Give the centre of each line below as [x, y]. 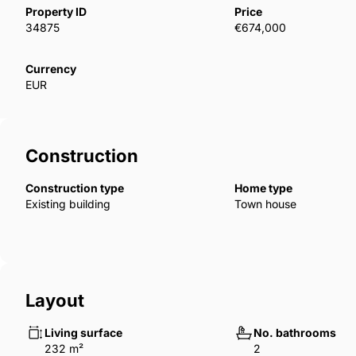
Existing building [68, 204]
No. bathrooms [295, 333]
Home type [264, 188]
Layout [55, 301]
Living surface [83, 333]
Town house [266, 204]
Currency [51, 69]
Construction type [75, 188]
